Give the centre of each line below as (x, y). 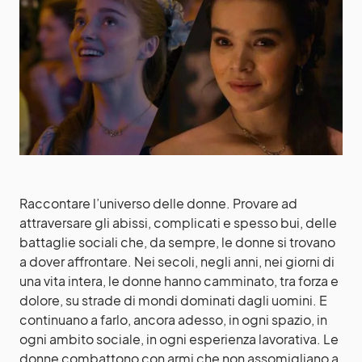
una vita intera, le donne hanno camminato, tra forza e (179, 281)
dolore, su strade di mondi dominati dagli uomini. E (173, 300)
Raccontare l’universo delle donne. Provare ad (158, 203)
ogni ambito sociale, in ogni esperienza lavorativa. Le (179, 339)
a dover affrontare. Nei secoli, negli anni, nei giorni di (177, 261)
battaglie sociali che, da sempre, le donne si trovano (177, 242)
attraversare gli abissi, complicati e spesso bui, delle (178, 223)
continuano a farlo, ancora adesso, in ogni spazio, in (173, 320)
